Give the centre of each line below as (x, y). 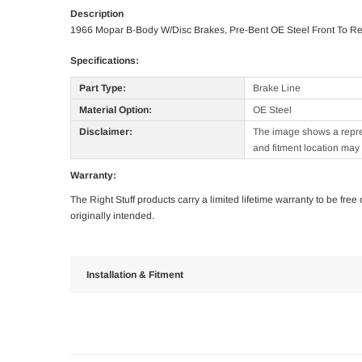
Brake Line (277, 88)
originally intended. (112, 216)
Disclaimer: (106, 132)
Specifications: (105, 61)
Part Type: (103, 88)
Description (97, 14)
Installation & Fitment (135, 275)
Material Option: (116, 110)
